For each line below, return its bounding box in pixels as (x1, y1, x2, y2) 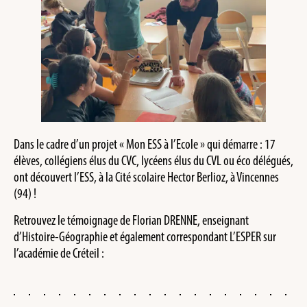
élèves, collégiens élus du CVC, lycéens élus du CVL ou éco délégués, (14, 152, 293, 169)
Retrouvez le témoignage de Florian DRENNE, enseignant (14, 211, 249, 228)
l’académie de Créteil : (14, 244, 104, 261)
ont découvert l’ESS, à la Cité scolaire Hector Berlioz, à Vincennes (14, 169, 279, 186)
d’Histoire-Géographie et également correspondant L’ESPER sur (14, 228, 276, 245)
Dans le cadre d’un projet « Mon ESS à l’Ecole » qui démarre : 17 (14, 136, 275, 153)
